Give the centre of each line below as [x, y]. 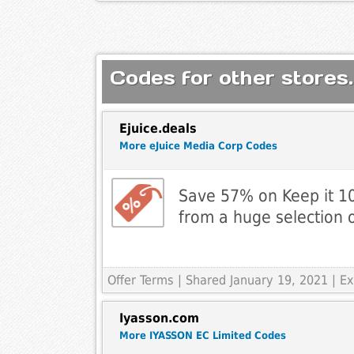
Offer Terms [140, 281]
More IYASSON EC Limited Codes [202, 336]
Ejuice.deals [158, 129]
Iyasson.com [159, 318]
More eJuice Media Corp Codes [198, 146]
